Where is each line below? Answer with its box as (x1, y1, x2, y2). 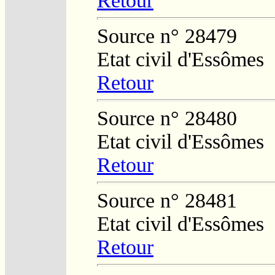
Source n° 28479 (97, 24, 237, 47)
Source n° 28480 (97, 106, 237, 130)
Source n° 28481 (97, 188, 237, 212)
